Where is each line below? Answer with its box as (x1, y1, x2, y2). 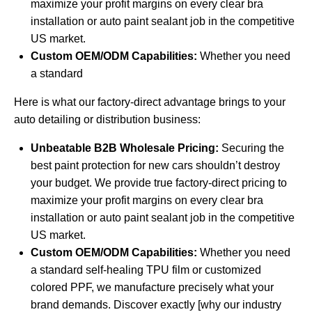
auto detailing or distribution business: (14, 114, 201, 126)
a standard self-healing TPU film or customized (31, 264, 261, 276)
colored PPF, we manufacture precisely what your (31, 281, 274, 294)
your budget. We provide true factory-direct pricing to (31, 177, 287, 189)
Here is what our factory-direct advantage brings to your (14, 96, 286, 109)
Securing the (219, 142, 284, 155)
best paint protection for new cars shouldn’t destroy (31, 159, 280, 172)
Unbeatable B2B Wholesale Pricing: (31, 142, 219, 155)
